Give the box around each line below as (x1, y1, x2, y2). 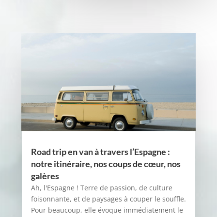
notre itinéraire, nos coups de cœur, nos (31, 158, 181, 170)
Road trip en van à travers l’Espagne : (31, 146, 170, 157)
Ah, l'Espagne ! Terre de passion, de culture (31, 183, 172, 193)
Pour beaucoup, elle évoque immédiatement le (31, 205, 183, 215)
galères (31, 170, 59, 182)
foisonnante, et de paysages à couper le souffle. (31, 194, 186, 204)
